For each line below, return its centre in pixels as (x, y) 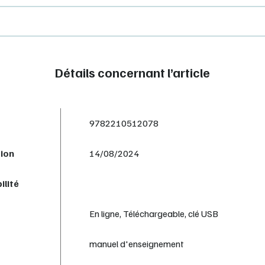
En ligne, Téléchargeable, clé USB (153, 213)
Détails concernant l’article (132, 72)
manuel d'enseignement (136, 243)
